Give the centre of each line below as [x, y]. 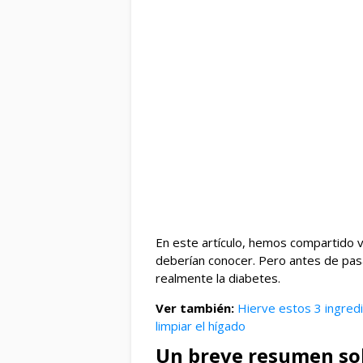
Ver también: [195, 308]
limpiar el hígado [201, 326]
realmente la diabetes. [218, 278]
